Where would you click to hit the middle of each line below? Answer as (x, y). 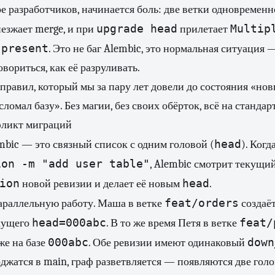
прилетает (204, 29)
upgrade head (137, 29)
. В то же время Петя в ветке (173, 223)
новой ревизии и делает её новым (101, 184)
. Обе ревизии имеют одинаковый (168, 243)
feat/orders (202, 203)
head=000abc (69, 223)
